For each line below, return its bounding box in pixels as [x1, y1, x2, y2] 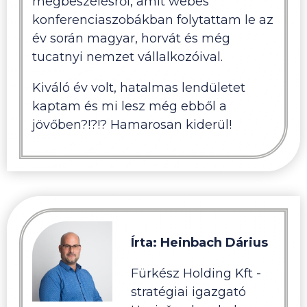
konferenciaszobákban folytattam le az [32, 12, 273, 27]
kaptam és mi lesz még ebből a [32, 98, 227, 114]
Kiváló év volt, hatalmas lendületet [32, 79, 245, 95]
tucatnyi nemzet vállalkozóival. [32, 49, 226, 64]
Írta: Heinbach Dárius [130, 234, 268, 250]
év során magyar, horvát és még [32, 30, 230, 46]
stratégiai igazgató [130, 284, 246, 299]
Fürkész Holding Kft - [130, 265, 261, 281]
